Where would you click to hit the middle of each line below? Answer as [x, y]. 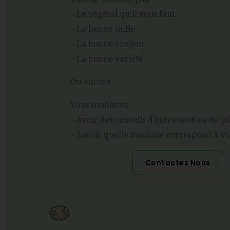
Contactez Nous [178, 163]
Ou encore [92, 82]
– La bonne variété [108, 59]
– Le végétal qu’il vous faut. [125, 14]
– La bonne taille [104, 29]
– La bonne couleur [108, 44]
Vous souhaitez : [102, 105]
